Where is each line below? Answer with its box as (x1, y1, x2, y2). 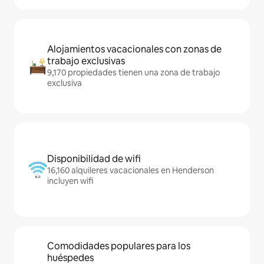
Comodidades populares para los (47, 240, 190, 252)
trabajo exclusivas (47, 55, 125, 67)
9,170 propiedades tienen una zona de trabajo (47, 67, 220, 78)
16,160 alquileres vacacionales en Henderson (47, 165, 214, 176)
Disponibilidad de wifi (47, 153, 141, 165)
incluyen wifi (47, 176, 93, 186)
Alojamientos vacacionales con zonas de (47, 43, 222, 55)
